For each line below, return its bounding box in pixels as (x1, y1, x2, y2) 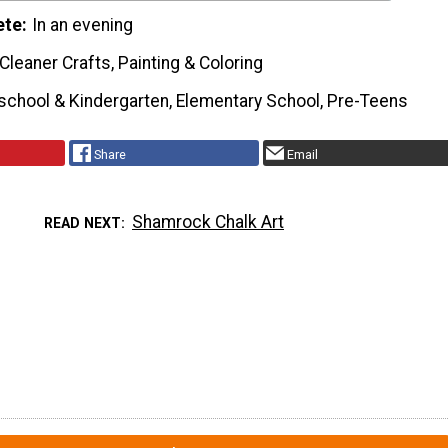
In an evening (32, 15, 134, 36)
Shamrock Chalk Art (132, 211, 285, 232)
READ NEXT (43, 214, 121, 231)
